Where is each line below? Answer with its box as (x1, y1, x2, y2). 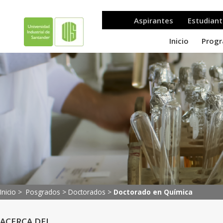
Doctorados (68, 187, 106, 197)
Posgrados (26, 187, 60, 197)
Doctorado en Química (113, 187, 193, 197)
